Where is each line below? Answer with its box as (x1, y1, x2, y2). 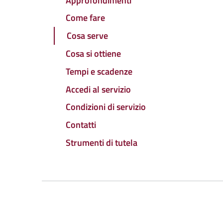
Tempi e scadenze (66, 64, 132, 78)
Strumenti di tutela (66, 135, 137, 149)
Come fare (66, 11, 105, 25)
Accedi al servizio (66, 82, 131, 96)
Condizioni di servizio (66, 100, 146, 114)
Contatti (66, 118, 96, 132)
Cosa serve (67, 29, 108, 43)
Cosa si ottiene (66, 47, 121, 61)
